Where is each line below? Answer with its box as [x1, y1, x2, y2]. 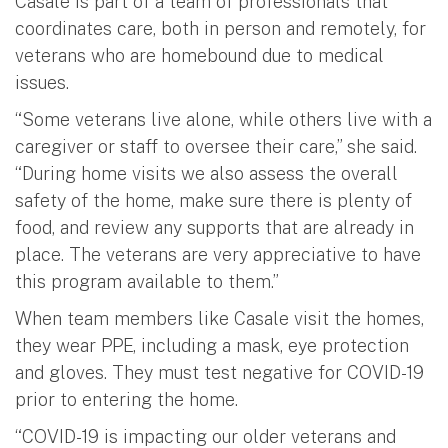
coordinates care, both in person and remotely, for [15, 17, 426, 39]
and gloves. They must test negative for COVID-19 [15, 361, 424, 383]
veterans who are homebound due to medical [15, 44, 384, 66]
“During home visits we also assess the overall [15, 162, 398, 184]
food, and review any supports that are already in [15, 216, 414, 238]
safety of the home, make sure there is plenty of [15, 189, 412, 211]
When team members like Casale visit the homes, [15, 307, 424, 329]
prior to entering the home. [15, 388, 238, 410]
